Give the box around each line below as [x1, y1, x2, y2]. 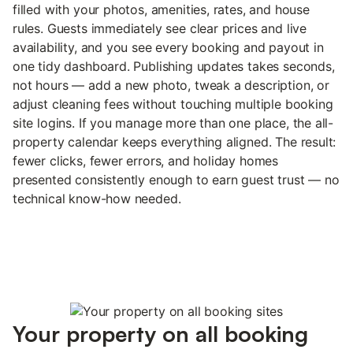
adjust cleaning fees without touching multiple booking [13, 95, 333, 112]
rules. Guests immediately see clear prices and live [13, 20, 307, 36]
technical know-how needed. [13, 190, 181, 206]
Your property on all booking [13, 319, 308, 347]
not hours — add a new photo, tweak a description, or [13, 76, 329, 93]
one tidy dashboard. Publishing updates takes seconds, [13, 58, 335, 74]
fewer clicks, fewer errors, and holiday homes [13, 152, 279, 169]
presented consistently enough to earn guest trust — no [13, 171, 340, 188]
